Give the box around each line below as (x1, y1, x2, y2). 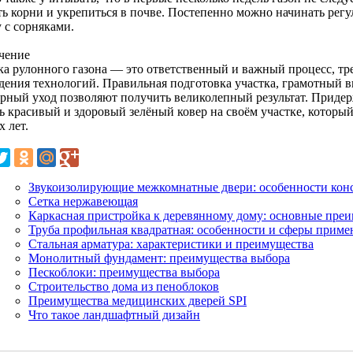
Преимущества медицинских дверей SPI (28, 293, 247, 307)
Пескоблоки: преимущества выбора (28, 265, 220, 279)
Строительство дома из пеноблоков (28, 279, 219, 293)
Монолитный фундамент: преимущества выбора (28, 251, 290, 265)
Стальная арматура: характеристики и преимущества (28, 236, 314, 251)
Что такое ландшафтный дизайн (28, 307, 200, 321)
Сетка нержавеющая (28, 194, 138, 208)
